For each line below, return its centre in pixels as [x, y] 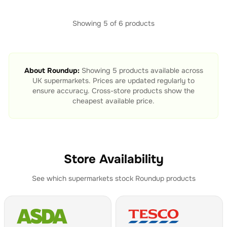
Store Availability [113, 159]
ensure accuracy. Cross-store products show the [113, 91]
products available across [160, 70]
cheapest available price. [113, 101]
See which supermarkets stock [83, 178]
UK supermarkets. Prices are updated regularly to [113, 81]
